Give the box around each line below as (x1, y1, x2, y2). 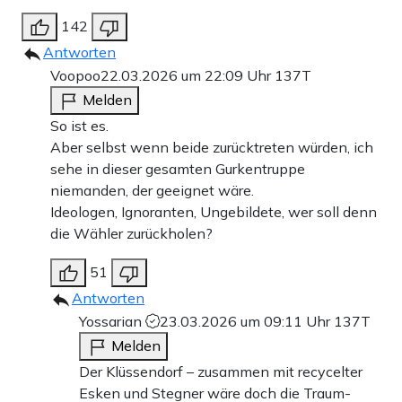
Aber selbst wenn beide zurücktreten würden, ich (50, 138, 373, 157)
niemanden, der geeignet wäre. (50, 181, 254, 200)
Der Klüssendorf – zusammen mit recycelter (79, 363, 363, 381)
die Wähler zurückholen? (50, 224, 213, 243)
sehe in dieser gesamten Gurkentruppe (50, 160, 305, 179)
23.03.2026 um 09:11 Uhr (160, 312, 334, 331)
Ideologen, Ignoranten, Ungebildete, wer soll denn (50, 203, 377, 222)
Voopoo (50, 66, 100, 85)
